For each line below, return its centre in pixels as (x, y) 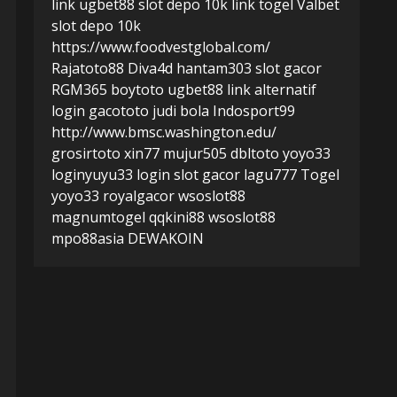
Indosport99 (254, 111)
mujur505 (195, 153)
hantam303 (214, 68)
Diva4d (150, 68)
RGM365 (79, 90)
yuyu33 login (128, 175)
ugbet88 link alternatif (242, 90)
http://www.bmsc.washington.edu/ (164, 132)
